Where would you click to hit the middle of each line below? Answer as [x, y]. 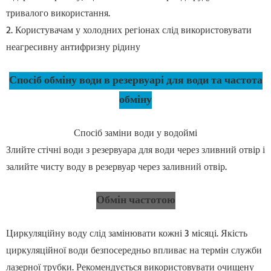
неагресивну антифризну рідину [73, 48]
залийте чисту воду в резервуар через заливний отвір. [116, 168]
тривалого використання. [58, 14]
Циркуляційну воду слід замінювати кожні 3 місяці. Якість [127, 234]
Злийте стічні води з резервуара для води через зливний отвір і [135, 151]
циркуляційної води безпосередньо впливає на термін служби [134, 251]
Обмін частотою [135, 201]
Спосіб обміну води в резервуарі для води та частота [135, 81]
